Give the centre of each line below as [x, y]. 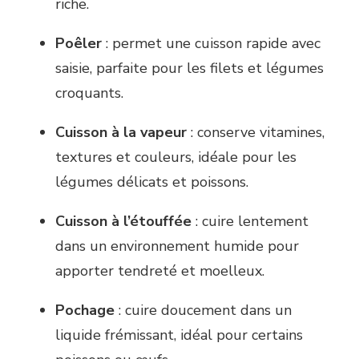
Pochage [85, 311]
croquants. [89, 93]
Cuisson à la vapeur [121, 133]
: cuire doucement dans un [203, 311]
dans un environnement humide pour [177, 246]
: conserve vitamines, [256, 133]
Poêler [79, 44]
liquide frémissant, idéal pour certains [179, 335]
